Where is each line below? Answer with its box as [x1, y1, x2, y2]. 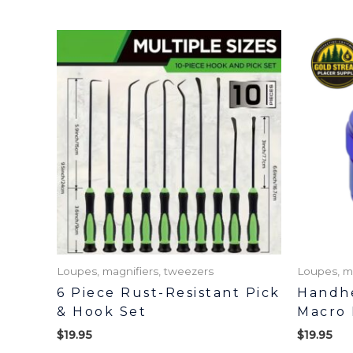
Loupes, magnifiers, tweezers [57, 265, 214, 278]
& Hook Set [57, 303, 147, 319]
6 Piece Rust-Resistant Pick [57, 284, 281, 300]
